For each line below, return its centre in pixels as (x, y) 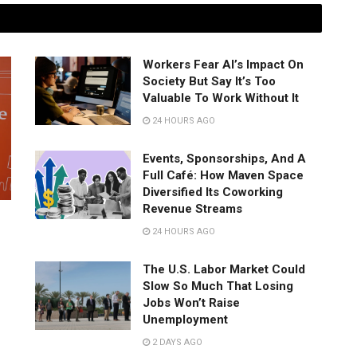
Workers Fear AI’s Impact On (223, 65)
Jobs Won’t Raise (191, 303)
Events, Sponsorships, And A (224, 159)
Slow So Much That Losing (218, 286)
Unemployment (185, 320)
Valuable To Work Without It (221, 98)
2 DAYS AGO (176, 343)
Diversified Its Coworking (213, 192)
